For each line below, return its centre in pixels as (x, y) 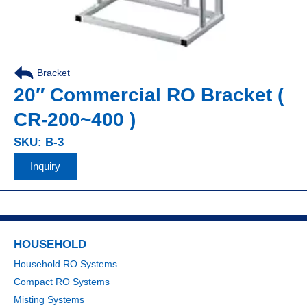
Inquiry (45, 166)
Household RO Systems (65, 264)
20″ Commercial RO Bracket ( (149, 95)
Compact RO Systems (62, 282)
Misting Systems (49, 299)
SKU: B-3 (39, 142)
